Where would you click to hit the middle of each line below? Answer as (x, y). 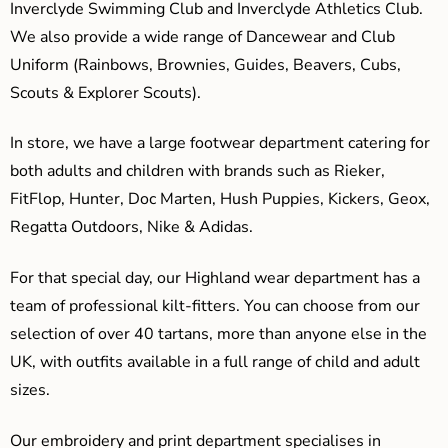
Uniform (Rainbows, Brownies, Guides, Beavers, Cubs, (205, 64)
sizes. (30, 390)
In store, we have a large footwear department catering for (220, 143)
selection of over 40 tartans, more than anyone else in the (218, 334)
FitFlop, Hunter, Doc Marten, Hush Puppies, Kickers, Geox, (220, 199)
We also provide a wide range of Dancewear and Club (202, 36)
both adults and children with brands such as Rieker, (197, 171)
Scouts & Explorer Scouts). (105, 92)
